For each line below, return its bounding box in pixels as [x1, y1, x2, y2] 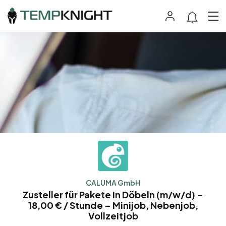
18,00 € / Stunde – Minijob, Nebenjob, [28, 199, 198, 211]
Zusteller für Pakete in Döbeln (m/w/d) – [23, 189, 203, 201]
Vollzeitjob [88, 210, 138, 222]
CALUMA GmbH [86, 178, 140, 188]
